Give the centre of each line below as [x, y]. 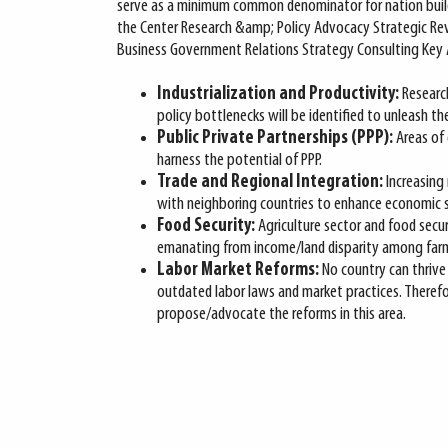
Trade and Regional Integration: [270, 182]
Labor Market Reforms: [238, 270]
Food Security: [206, 226]
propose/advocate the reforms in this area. [281, 314]
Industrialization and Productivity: [278, 94]
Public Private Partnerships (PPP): [275, 138]
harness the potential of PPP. [239, 160]
